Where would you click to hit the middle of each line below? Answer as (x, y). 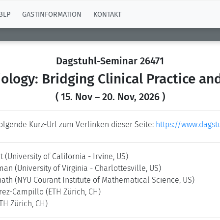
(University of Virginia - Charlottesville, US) (88, 168)
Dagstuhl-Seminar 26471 (110, 61)
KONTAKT (107, 14)
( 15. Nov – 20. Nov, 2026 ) (110, 97)
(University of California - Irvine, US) (67, 156)
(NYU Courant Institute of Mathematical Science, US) (105, 180)
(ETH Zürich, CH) (73, 192)
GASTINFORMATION (52, 14)
